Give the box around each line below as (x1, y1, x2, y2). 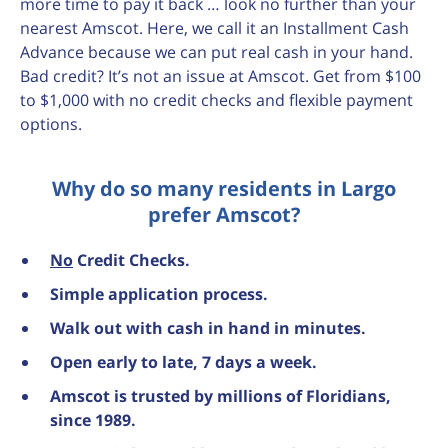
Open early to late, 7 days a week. (50, 351, 317, 373)
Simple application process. (50, 283, 268, 305)
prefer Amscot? (147, 201, 301, 228)
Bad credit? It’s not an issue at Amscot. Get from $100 (20, 65, 421, 87)
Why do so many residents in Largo (52, 175, 396, 202)
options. (20, 113, 82, 135)
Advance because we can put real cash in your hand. (20, 41, 413, 63)
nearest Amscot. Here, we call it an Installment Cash (20, 17, 409, 39)
